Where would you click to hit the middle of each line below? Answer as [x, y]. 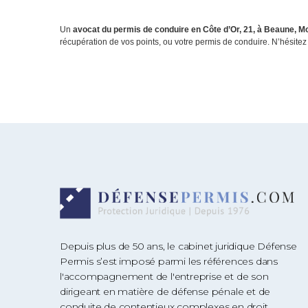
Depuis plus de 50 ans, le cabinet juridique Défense [178, 246]
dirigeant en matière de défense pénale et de [165, 291]
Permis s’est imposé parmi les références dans [169, 261]
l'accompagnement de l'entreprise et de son [164, 276]
